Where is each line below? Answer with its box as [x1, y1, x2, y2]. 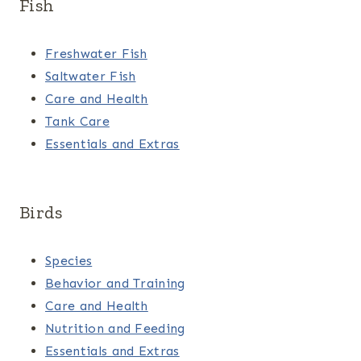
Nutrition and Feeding [45, 320, 185, 336]
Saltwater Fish [45, 68, 136, 84]
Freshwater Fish [45, 45, 147, 61]
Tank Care [45, 113, 110, 129]
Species [45, 252, 93, 268]
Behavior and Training [45, 275, 185, 291]
